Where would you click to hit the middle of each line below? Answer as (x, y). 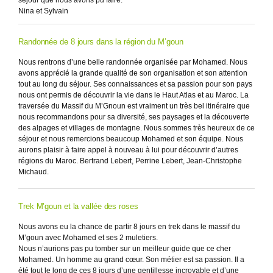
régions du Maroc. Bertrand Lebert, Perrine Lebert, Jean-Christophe (130, 161)
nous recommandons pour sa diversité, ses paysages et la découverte (134, 117)
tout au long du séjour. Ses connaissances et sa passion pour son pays (135, 84)
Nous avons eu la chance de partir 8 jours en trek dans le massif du (129, 227)
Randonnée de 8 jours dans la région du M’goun (101, 42)
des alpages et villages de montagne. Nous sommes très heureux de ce (136, 128)
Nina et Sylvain (43, 11)
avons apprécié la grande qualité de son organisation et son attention (133, 73)
